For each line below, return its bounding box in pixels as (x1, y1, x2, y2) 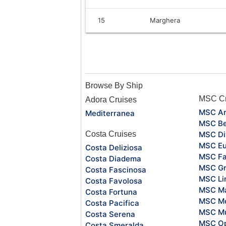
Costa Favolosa (85, 176, 142, 186)
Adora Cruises (85, 95, 137, 104)
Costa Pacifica (85, 198, 139, 208)
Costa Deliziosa (85, 142, 142, 152)
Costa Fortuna (85, 187, 137, 197)
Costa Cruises (85, 129, 136, 138)
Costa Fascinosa (85, 164, 146, 175)
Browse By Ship (85, 81, 143, 90)
